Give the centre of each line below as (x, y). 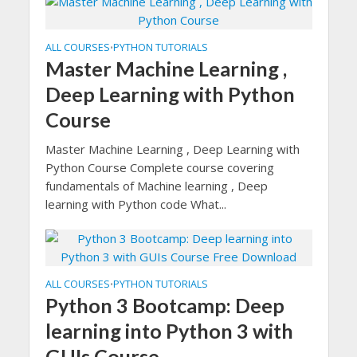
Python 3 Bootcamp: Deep (165, 305)
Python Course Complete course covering (159, 167)
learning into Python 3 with (169, 331)
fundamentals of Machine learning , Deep (156, 186)
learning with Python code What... (135, 204)
